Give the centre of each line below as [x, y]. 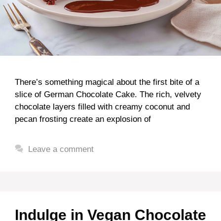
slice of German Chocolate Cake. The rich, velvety [108, 94]
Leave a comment [61, 149]
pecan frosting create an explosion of [83, 119]
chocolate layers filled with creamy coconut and [102, 107]
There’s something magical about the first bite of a [107, 82]
